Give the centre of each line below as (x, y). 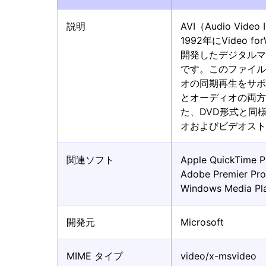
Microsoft (202, 222)
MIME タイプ (95, 256)
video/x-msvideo (219, 256)
